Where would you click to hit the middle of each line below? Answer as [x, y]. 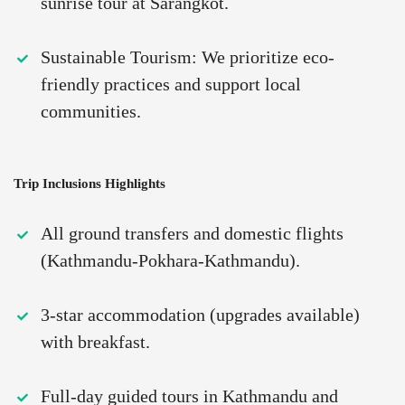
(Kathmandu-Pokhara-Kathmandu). [170, 261]
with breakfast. [95, 342]
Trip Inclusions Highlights [89, 184]
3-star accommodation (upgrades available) [200, 315]
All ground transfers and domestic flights [192, 234]
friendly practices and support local [171, 85]
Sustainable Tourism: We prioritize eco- [188, 57]
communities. [91, 112]
